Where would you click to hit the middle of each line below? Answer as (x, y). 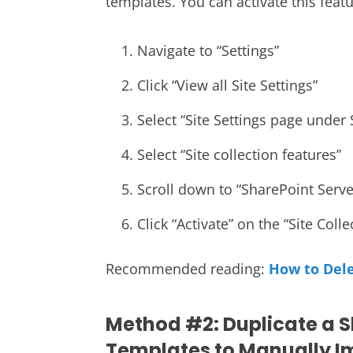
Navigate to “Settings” (208, 50)
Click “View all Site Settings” (228, 85)
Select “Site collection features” (240, 154)
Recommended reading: (188, 268)
